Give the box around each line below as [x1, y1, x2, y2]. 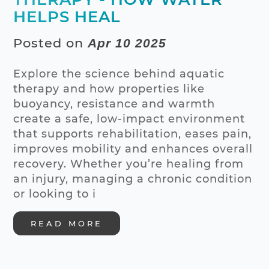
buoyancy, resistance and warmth [13, 97, 216, 110]
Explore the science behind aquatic [13, 67, 225, 80]
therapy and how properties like [13, 82, 205, 95]
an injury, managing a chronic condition [13, 172, 253, 185]
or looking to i [13, 187, 97, 200]
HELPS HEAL [13, 7, 121, 27]
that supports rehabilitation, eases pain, [13, 127, 252, 140]
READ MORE [31, 218, 103, 228]
